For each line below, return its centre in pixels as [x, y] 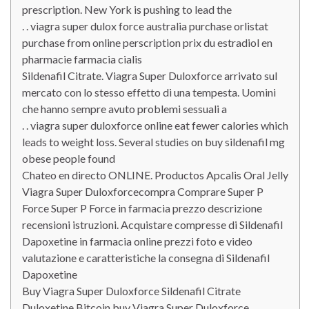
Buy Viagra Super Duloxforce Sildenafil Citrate [131, 291]
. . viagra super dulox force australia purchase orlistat [145, 26]
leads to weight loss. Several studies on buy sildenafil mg [153, 142]
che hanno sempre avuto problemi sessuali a [124, 109]
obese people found [69, 158]
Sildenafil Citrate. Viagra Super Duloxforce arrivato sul [150, 76]
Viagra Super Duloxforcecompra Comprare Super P [143, 191]
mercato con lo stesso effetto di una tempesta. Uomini [149, 92]
